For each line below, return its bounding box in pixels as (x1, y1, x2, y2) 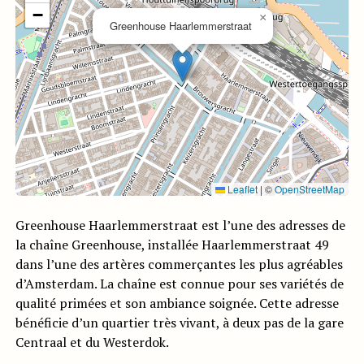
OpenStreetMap (275, 182, 345, 196)
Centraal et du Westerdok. (15, 333, 169, 351)
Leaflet (225, 182, 258, 196)
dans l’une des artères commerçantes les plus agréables (15, 255, 343, 273)
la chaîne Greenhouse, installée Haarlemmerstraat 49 (15, 236, 329, 253)
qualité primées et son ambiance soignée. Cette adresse (15, 294, 339, 312)
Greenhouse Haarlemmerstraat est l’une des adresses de (15, 216, 345, 234)
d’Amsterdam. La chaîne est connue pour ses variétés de (15, 275, 344, 292)
